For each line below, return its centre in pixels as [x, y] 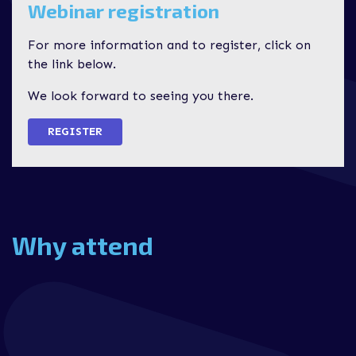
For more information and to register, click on [169, 45]
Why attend [83, 245]
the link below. [72, 64]
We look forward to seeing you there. [141, 96]
